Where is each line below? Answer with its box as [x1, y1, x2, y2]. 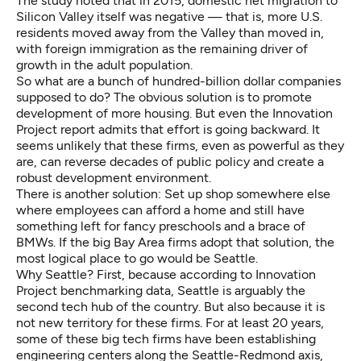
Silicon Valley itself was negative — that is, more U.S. [16, 8, 322, 24]
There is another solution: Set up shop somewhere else [16, 185, 330, 201]
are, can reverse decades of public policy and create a [16, 153, 324, 169]
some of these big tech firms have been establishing [16, 330, 316, 346]
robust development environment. [16, 169, 211, 185]
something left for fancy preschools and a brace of [16, 218, 305, 234]
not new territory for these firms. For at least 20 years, [16, 314, 324, 330]
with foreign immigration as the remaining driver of [16, 40, 308, 56]
